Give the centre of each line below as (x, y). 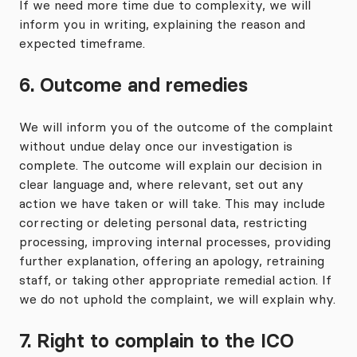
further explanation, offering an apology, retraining (172, 261)
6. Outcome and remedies (133, 85)
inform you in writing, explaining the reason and (162, 24)
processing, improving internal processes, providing (175, 241)
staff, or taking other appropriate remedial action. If (175, 280)
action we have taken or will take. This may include (172, 203)
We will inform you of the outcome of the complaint (176, 127)
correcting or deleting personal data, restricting (163, 222)
